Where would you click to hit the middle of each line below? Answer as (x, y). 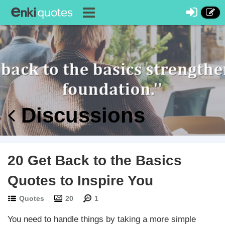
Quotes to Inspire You (80, 181)
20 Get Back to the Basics (95, 160)
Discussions (80, 115)
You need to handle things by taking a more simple (102, 219)
